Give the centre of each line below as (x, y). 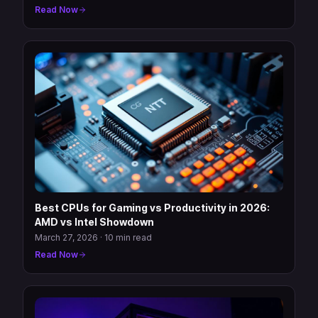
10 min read (128, 237)
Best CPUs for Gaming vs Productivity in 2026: (152, 207)
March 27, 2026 (66, 237)
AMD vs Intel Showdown (94, 221)
